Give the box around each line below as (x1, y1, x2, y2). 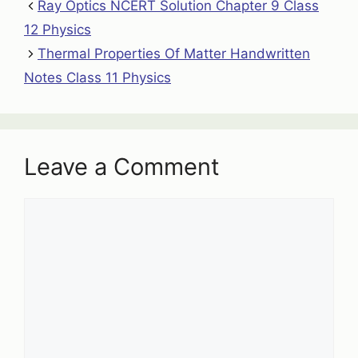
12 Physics (24, 22, 91, 38)
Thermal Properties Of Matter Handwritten (38, 46, 310, 62)
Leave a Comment (24, 153, 220, 181)
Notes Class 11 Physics (24, 70, 171, 86)
